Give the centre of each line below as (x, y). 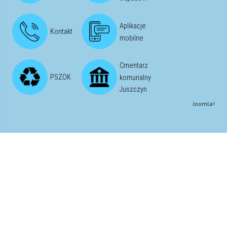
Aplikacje (133, 26)
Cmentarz (134, 65)
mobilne (131, 38)
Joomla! (204, 103)
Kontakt (61, 31)
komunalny (135, 78)
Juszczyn (133, 89)
